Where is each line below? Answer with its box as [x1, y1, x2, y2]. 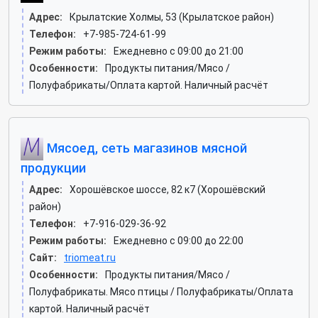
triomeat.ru [64, 252, 116, 263]
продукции [21, 160, 86, 175]
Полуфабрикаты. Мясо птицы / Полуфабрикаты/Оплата [29, 286, 293, 297]
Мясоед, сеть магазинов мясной [43, 140, 247, 155]
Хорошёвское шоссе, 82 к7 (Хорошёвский [70, 184, 265, 195]
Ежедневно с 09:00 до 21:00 [114, 45, 243, 57]
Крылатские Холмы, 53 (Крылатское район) [70, 11, 274, 23]
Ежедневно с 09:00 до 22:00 [114, 235, 243, 246]
